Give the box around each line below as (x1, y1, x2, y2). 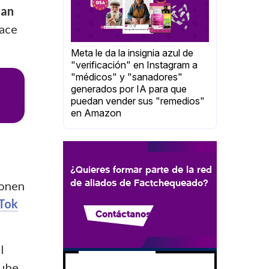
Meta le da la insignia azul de (71, 47, 193, 59)
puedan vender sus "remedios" (71, 95, 205, 107)
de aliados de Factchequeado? (70, 176, 208, 189)
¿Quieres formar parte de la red (70, 163, 212, 176)
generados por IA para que (71, 83, 187, 95)
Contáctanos (95, 208, 151, 220)
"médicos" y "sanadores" (71, 71, 183, 83)
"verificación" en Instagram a (71, 59, 198, 71)
